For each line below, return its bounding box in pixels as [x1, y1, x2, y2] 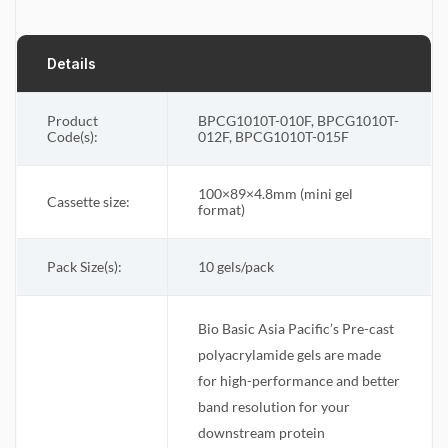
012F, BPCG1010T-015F [198, 128, 349, 145]
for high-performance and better [198, 372, 400, 389]
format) [198, 201, 245, 218]
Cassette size [47, 193, 126, 210]
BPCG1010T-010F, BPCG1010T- [198, 112, 399, 129]
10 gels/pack [198, 258, 274, 275]
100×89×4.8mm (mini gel [198, 185, 353, 202]
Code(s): [47, 128, 98, 145]
